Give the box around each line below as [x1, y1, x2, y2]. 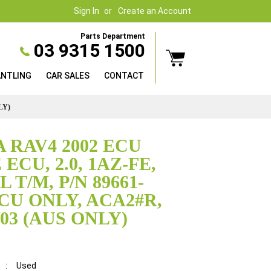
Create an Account [118, 6, 191, 16]
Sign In [74, 6, 99, 16]
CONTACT [104, 71, 144, 80]
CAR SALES [46, 71, 90, 80]
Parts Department [80, 32, 145, 41]
